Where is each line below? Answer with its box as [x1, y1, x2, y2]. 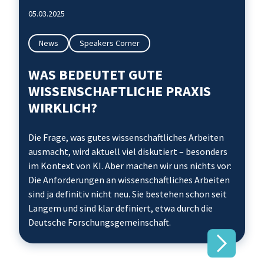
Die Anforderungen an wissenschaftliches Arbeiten [28, 174, 230, 186]
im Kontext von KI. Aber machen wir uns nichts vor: [28, 160, 232, 171]
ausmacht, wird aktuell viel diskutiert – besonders [28, 146, 227, 157]
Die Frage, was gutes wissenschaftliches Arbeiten [28, 131, 224, 143]
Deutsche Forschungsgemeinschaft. [28, 216, 171, 228]
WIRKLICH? [28, 98, 97, 117]
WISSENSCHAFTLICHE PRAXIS [28, 82, 211, 100]
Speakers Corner [80, 38, 140, 48]
